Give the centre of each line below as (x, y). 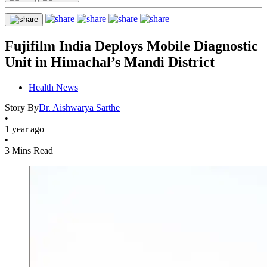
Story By (22, 107)
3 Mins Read (29, 150)
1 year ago (24, 129)
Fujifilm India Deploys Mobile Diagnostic (131, 46)
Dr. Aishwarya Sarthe (79, 107)
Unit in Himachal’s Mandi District (110, 62)
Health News (53, 87)
